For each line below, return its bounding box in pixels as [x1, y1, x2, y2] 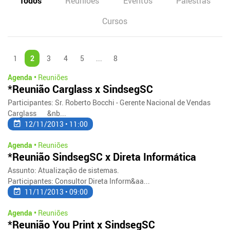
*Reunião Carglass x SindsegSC [8, 82, 154, 96]
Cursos [102, 15, 128, 27]
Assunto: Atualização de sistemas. [8, 165, 120, 175]
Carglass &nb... [8, 108, 67, 118]
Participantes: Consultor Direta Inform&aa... [8, 176, 150, 186]
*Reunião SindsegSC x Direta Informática [8, 149, 197, 164]
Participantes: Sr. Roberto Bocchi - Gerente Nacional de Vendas [8, 97, 211, 107]
